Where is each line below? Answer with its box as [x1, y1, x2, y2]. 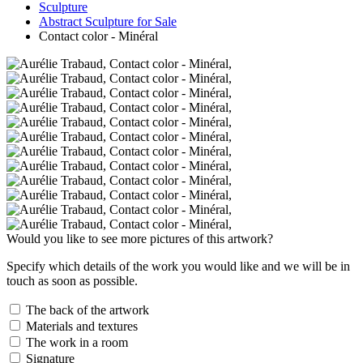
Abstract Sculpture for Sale [39, 14, 177, 28]
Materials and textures [23, 318, 138, 333]
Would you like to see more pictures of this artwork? [6, 231, 273, 246]
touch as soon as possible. [6, 273, 138, 288]
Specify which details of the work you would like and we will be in [6, 258, 350, 273]
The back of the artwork [23, 302, 149, 317]
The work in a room [23, 335, 128, 349]
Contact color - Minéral [39, 28, 158, 43]
